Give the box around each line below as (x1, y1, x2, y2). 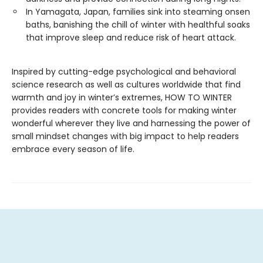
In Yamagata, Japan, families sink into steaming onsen (26, 5, 250, 18)
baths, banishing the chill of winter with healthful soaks (26, 18, 250, 31)
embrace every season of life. (12, 143, 134, 155)
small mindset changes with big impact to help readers (12, 130, 239, 142)
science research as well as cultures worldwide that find (12, 78, 241, 90)
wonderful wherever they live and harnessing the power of (12, 117, 251, 129)
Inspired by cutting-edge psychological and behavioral (12, 65, 236, 77)
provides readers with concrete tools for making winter (12, 104, 237, 116)
